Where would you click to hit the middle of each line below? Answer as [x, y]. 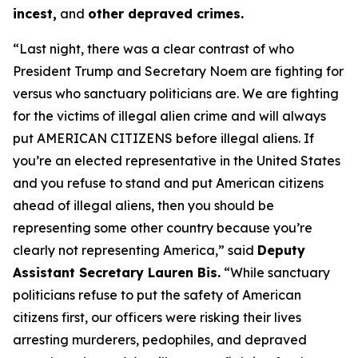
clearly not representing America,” [119, 250]
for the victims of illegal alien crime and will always [169, 116]
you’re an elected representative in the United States [177, 161]
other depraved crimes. [166, 14]
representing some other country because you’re [163, 228]
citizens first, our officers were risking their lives [157, 317]
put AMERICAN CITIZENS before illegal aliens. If [163, 138]
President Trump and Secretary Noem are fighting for [178, 71]
